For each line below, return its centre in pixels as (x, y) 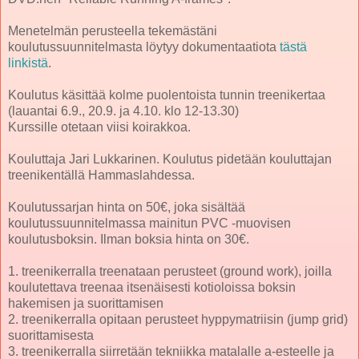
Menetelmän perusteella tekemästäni (113, 31)
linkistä (28, 63)
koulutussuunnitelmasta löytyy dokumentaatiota (144, 47)
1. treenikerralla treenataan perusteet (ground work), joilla (170, 272)
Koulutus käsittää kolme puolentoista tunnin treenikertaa (167, 95)
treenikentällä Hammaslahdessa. (101, 175)
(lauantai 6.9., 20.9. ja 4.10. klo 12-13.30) (123, 111)
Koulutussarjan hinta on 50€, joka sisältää (127, 208)
